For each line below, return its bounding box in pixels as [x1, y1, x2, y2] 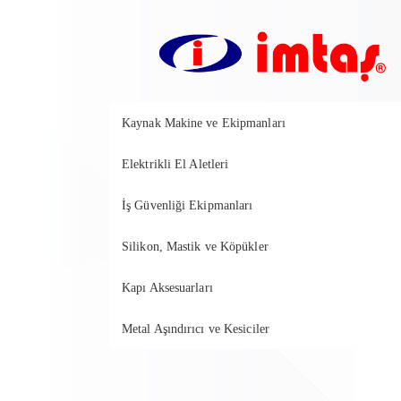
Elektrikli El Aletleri [122, 157, 229, 171]
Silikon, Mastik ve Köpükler [122, 239, 269, 253]
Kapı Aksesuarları [122, 280, 213, 294]
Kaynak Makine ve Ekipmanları [122, 115, 286, 130]
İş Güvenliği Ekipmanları [122, 198, 253, 212]
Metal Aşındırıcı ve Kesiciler [122, 321, 269, 336]
